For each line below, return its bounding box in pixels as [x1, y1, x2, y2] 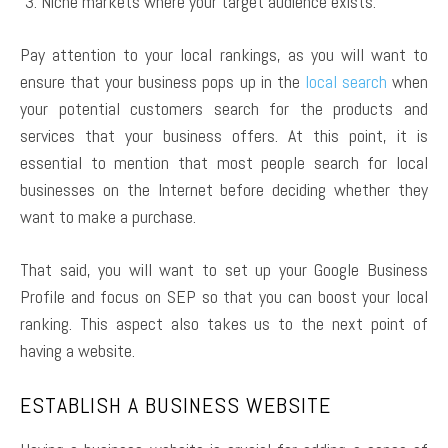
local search [304, 69, 387, 93]
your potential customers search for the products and [20, 96, 428, 120]
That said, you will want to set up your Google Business [20, 257, 428, 281]
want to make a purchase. [20, 204, 196, 228]
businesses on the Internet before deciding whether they [20, 177, 428, 201]
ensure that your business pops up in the [20, 69, 305, 93]
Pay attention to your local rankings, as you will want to [20, 42, 428, 66]
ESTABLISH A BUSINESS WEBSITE [20, 390, 331, 419]
